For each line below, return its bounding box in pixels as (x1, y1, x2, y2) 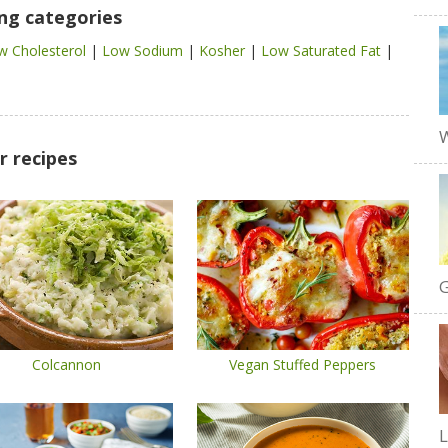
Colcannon (32, 355, 101, 374)
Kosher (199, 41, 249, 60)
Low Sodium (102, 41, 187, 60)
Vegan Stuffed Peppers (229, 355, 377, 374)
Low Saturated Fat (261, 41, 385, 60)
